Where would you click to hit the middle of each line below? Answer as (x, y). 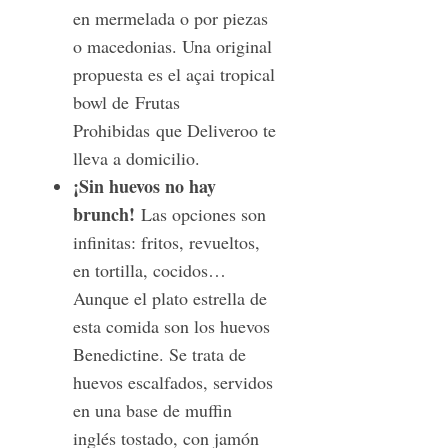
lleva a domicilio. (139, 158)
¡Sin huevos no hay (144, 186)
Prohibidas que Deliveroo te (174, 130)
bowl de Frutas (126, 102)
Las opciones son (203, 214)
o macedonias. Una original (172, 46)
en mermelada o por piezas (170, 18)
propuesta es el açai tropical (173, 74)
